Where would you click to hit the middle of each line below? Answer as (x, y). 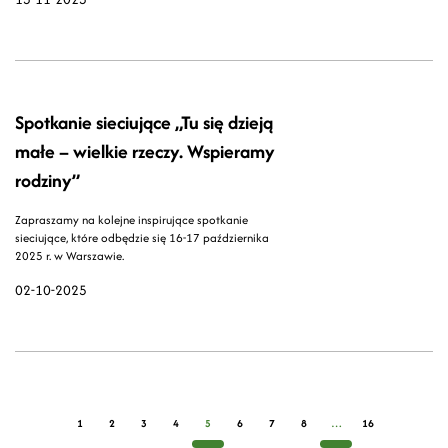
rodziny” (47, 181)
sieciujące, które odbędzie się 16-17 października (142, 238)
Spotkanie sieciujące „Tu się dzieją (144, 123)
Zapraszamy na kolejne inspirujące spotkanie (131, 220)
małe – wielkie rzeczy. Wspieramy (145, 152)
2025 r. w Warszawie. (69, 256)
